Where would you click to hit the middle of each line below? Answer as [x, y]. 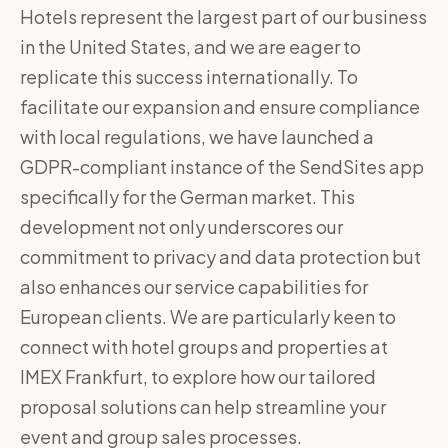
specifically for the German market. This [187, 196]
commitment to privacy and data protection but [220, 256]
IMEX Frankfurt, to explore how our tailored [198, 376]
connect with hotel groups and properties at [204, 346]
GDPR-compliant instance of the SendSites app [222, 166]
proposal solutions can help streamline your [203, 406]
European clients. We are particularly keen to [208, 316]
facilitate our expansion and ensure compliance [220, 106]
